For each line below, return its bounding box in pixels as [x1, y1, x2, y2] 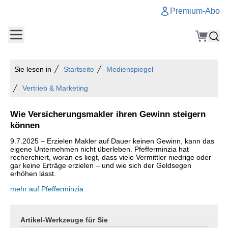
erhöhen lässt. [10, 169, 56, 178]
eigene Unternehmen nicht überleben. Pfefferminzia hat [10, 145, 189, 153]
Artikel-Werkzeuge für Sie [20, 216, 108, 224]
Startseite [64, 65, 94, 73]
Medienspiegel [106, 65, 153, 73]
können [10, 120, 40, 130]
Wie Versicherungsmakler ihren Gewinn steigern [10, 109, 206, 119]
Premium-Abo [170, 7, 220, 15]
